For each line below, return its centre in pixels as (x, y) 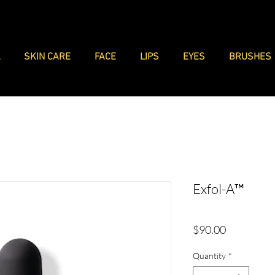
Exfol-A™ (219, 188)
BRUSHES (250, 57)
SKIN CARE (48, 57)
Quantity (209, 255)
